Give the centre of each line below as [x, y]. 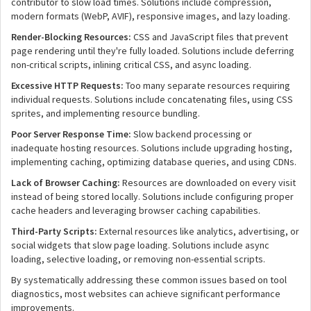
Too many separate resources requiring [207, 85]
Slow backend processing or [192, 134]
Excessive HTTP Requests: [67, 85]
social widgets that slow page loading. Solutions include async [140, 245]
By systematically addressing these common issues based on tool [149, 280]
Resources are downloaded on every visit [208, 183]
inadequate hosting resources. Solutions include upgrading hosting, [152, 148]
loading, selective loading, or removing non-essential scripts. [138, 259]
